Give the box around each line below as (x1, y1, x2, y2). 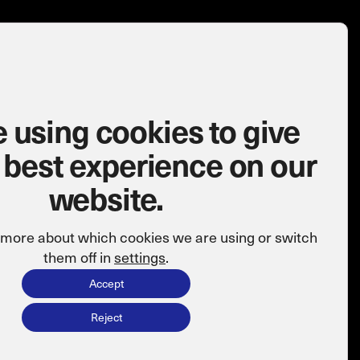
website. (48, 176, 164, 219)
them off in (43, 247, 114, 267)
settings (114, 247, 166, 267)
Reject (90, 309, 122, 325)
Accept (88, 276, 124, 291)
